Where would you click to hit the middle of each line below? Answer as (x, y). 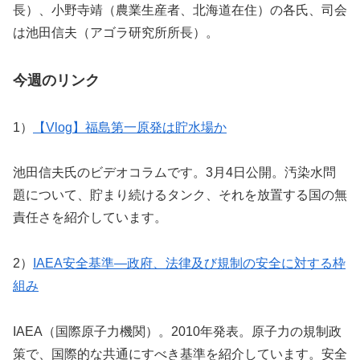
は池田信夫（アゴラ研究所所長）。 (116, 33)
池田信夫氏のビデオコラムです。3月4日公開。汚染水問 (174, 173)
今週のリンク (56, 80)
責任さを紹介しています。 (90, 218)
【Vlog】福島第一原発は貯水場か (130, 127)
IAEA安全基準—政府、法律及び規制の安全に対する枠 (189, 264)
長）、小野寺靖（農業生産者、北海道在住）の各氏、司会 (180, 10)
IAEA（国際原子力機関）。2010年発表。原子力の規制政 (177, 332)
